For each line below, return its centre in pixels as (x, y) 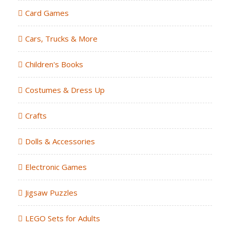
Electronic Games (56, 167)
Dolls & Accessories (60, 141)
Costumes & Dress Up (65, 90)
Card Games (47, 13)
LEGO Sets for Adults (63, 218)
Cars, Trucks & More (61, 38)
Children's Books (54, 64)
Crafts (36, 115)
